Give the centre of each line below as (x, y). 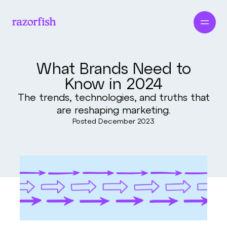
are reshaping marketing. (113, 110)
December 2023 (126, 121)
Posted (85, 121)
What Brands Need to (113, 68)
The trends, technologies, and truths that (113, 97)
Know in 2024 (113, 83)
